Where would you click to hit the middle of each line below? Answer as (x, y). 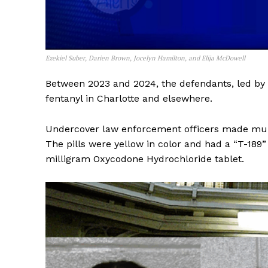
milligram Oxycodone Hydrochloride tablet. (145, 159)
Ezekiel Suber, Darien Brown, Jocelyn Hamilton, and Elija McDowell (145, 58)
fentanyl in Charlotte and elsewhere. (129, 98)
